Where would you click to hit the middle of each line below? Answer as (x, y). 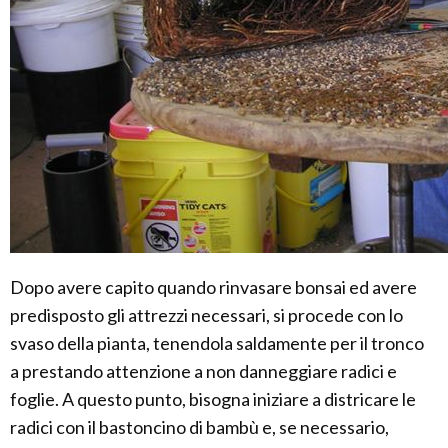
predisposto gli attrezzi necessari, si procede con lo (206, 315)
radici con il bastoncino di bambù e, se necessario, (199, 427)
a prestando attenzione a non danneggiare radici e (203, 371)
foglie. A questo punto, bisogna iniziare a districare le (213, 399)
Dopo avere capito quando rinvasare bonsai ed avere (213, 287)
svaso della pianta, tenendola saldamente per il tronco (217, 343)
